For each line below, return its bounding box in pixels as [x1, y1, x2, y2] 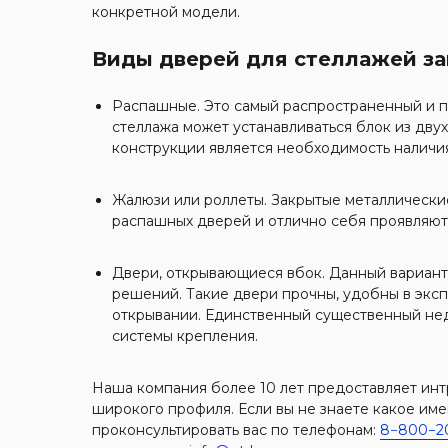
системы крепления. [112, 326, 258, 345]
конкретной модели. [92, 2, 240, 21]
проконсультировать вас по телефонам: [92, 420, 380, 439]
